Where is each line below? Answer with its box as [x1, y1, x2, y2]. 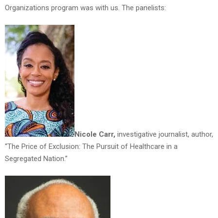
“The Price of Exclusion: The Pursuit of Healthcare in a [5, 142, 178, 151]
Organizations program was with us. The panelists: [5, 3, 166, 13]
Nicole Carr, [74, 130, 115, 139]
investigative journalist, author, [115, 130, 213, 139]
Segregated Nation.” [5, 154, 68, 163]
